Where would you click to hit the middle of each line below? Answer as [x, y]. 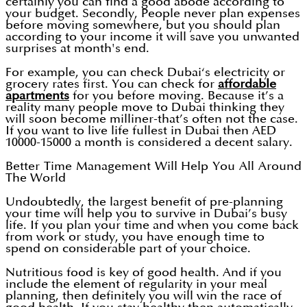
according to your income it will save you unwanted [152, 37]
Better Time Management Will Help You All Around [153, 167]
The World [36, 178]
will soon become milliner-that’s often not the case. [152, 119]
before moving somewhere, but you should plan [143, 25]
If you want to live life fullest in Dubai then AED [141, 131]
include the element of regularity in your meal [136, 284]
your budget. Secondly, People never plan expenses [153, 14]
